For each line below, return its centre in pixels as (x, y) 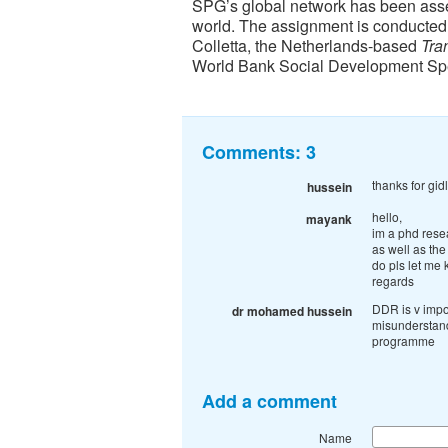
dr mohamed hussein (292, 310)
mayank (329, 218)
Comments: (254, 151)
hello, (387, 216)
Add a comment (269, 400)
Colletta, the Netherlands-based (306, 45)
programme (403, 340)
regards (393, 280)
